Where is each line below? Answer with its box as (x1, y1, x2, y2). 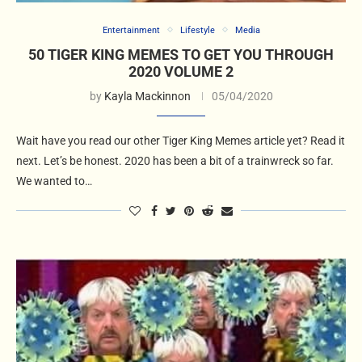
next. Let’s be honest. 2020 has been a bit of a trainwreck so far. (16, 154, 334, 167)
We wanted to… (16, 174, 92, 187)
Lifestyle (179, 24, 215, 36)
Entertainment (102, 24, 160, 36)
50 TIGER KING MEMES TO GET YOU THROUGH (28, 45, 334, 63)
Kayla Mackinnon (103, 89, 191, 103)
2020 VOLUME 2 (128, 62, 234, 80)
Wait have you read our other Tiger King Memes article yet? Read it (16, 133, 345, 147)
